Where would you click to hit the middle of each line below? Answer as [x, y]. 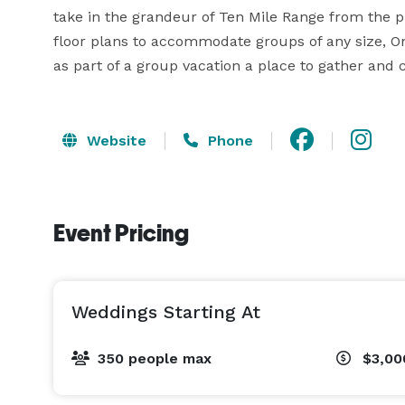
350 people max [155, 358]
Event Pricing [121, 233]
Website [114, 140]
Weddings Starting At [166, 312]
